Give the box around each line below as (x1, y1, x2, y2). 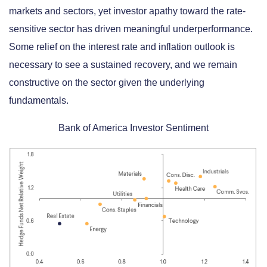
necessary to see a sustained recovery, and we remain (9, 59, 237, 70)
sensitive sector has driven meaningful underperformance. (9, 23, 253, 34)
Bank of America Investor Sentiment (58, 122, 209, 133)
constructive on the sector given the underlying (9, 77, 204, 88)
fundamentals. (9, 95, 69, 105)
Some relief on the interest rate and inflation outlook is (9, 41, 235, 52)
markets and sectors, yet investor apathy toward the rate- (9, 5, 246, 16)
